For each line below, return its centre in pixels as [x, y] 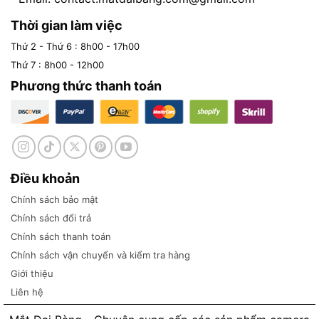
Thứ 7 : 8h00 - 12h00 [57, 65]
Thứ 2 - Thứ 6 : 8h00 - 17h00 [75, 47]
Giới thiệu [32, 274]
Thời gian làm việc [67, 26]
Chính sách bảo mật [54, 200]
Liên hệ [27, 292]
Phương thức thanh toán [86, 86]
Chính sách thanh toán [61, 237]
